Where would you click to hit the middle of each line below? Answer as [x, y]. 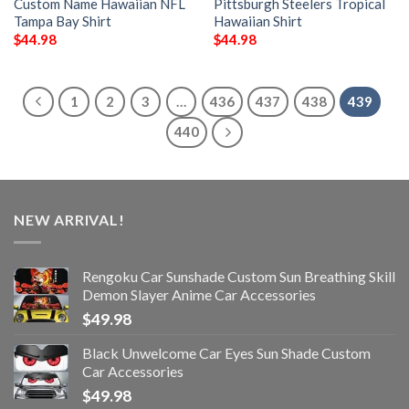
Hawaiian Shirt [257, 21]
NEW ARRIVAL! [69, 220]
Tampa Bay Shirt [62, 21]
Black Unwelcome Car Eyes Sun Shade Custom [226, 352]
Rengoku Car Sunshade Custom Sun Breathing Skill [239, 276]
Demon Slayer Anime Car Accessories [199, 294]
